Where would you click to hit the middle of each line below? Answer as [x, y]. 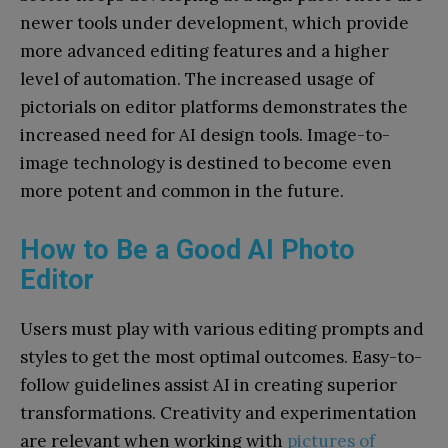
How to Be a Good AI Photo [187, 249]
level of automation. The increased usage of [197, 78]
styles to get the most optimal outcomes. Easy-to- [221, 356]
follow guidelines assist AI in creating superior [208, 384]
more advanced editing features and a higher [204, 50]
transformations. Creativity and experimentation [218, 412]
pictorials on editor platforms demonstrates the [214, 106]
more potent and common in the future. [182, 190]
